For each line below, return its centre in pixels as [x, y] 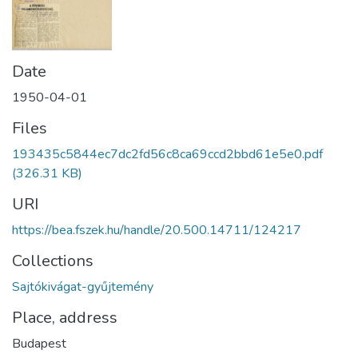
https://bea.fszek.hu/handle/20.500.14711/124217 [157, 231]
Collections [53, 261]
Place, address [65, 318]
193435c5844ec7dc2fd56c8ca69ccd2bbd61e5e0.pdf [167, 155]
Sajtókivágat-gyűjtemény [83, 287]
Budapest [39, 344]
